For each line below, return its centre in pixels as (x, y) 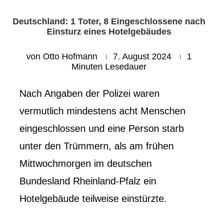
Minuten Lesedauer (109, 66)
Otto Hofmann (70, 56)
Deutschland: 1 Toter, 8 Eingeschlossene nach (109, 21)
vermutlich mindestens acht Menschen (102, 111)
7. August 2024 (142, 56)
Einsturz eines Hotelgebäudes (109, 31)
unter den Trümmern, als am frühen (97, 146)
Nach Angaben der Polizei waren (90, 93)
